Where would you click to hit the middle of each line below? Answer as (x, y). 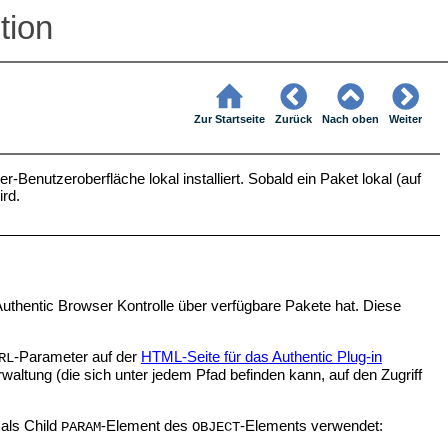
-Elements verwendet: (311, 425)
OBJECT (215, 427)
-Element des (146, 425)
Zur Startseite (229, 119)
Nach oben (351, 119)
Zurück (294, 119)
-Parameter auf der (77, 356)
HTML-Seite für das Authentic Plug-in (261, 356)
